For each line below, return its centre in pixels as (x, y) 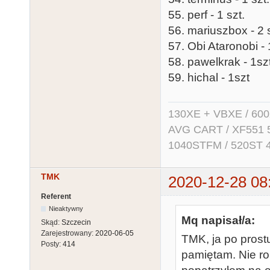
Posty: (52, 244)
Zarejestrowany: (68, 234)
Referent (56, 197)
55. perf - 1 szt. (206, 15)
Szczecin (76, 223)
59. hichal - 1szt (209, 78)
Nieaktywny (66, 209)
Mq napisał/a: (218, 221)
